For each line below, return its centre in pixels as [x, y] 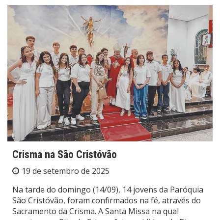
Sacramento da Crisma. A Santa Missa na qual [96, 211]
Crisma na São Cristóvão [65, 155]
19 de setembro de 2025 [66, 171]
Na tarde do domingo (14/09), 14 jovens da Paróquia [108, 190]
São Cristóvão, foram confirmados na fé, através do [107, 201]
